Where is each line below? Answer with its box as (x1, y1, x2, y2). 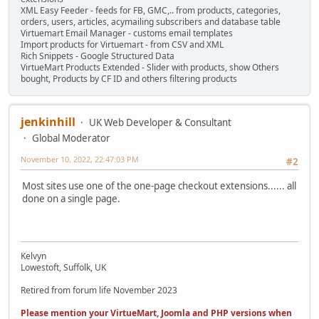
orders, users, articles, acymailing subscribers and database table (21, 16, 281, 28)
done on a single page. (22, 192, 120, 206)
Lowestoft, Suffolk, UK (21, 261, 106, 274)
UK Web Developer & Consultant (89, 116, 231, 130)
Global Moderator (32, 132, 110, 145)
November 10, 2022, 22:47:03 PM (21, 154, 139, 165)
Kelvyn (21, 250, 46, 263)
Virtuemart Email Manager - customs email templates (21, 27, 233, 40)
